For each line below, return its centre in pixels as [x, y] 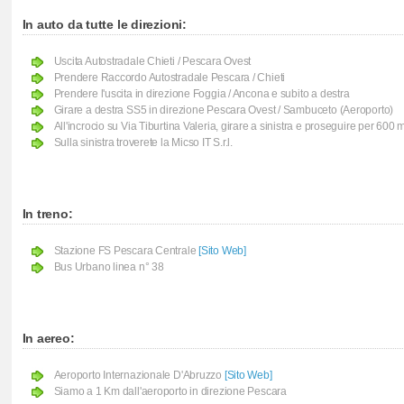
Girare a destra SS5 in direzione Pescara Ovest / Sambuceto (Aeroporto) [224, 110]
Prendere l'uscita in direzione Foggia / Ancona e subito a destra [202, 94]
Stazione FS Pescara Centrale [126, 251]
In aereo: [48, 338]
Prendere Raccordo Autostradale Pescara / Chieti [170, 78]
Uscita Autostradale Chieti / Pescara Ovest [152, 61]
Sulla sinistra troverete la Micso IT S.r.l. [143, 142]
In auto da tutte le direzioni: [104, 24]
